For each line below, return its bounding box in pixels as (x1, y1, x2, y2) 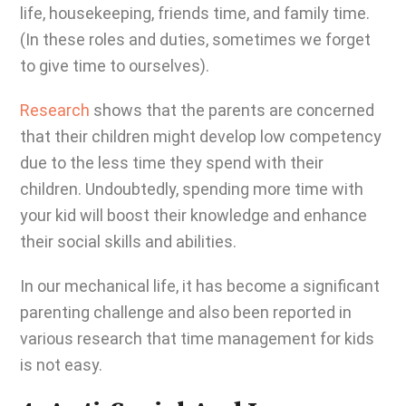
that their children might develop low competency (20, 127, 382, 146)
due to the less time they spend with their (20, 153, 324, 172)
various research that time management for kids (20, 329, 374, 348)
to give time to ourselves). (20, 56, 209, 75)
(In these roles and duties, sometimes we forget (20, 30, 371, 49)
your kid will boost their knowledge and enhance (20, 206, 367, 225)
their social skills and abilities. (20, 232, 237, 251)
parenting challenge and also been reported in (20, 303, 352, 322)
